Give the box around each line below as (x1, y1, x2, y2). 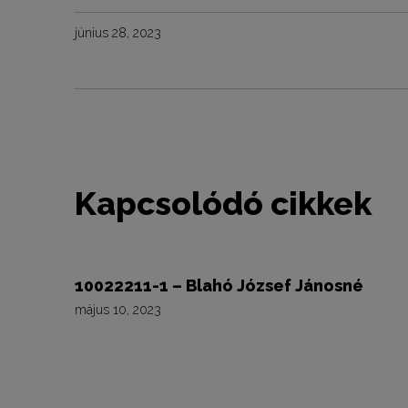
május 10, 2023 (75, 302, 161, 317)
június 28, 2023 (75, 25, 161, 40)
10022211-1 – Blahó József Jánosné (75, 276, 363, 295)
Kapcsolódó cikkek (75, 185, 372, 222)
